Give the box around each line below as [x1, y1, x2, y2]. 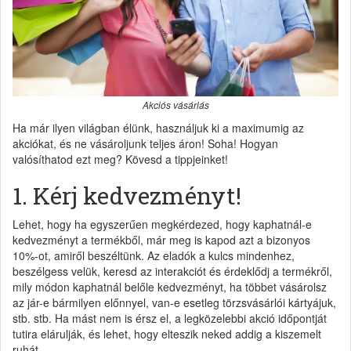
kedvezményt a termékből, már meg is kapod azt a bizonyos [13, 231, 310, 248]
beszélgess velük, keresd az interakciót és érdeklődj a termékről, [13, 262, 332, 279]
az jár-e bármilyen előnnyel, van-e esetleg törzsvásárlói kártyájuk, [13, 294, 336, 310]
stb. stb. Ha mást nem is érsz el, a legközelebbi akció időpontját [13, 309, 327, 326]
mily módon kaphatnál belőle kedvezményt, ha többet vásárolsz [13, 278, 327, 295]
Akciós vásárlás [142, 98, 209, 111]
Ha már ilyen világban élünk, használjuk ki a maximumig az [13, 119, 304, 136]
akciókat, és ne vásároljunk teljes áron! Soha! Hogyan [13, 135, 278, 151]
